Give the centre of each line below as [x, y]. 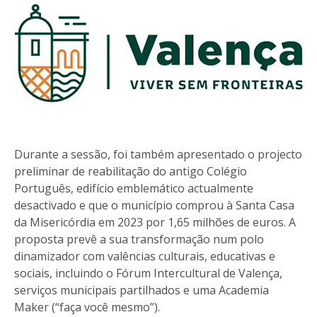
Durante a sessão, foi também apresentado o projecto [158, 155]
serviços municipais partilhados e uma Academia [142, 290]
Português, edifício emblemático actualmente [134, 189]
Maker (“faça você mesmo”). [87, 307]
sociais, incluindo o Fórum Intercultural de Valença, [148, 273]
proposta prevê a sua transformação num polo [139, 240]
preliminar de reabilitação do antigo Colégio [131, 172]
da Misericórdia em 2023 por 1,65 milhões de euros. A [155, 223]
